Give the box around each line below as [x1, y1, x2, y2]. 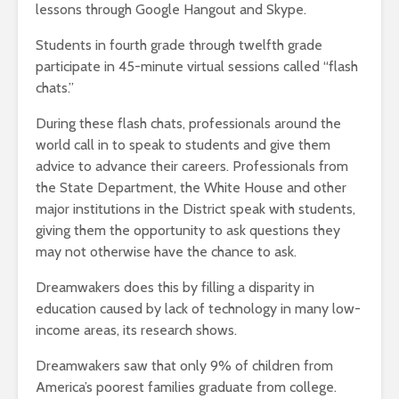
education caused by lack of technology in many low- [36, 300, 361, 318]
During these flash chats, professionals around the [36, 115, 341, 133]
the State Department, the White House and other [36, 179, 346, 197]
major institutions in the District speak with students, [36, 200, 355, 218]
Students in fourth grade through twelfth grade [36, 37, 322, 54]
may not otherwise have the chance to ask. [36, 243, 297, 261]
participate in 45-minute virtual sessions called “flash [36, 58, 358, 76]
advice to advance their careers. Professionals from [36, 158, 348, 175]
